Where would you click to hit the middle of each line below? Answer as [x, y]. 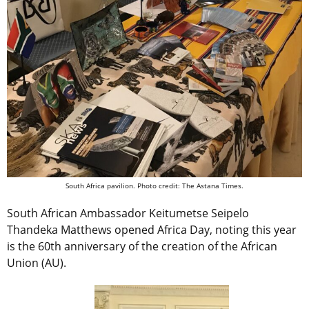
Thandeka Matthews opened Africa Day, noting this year [152, 229]
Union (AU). [37, 262]
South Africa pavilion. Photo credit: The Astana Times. [154, 185]
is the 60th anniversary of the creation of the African [142, 246]
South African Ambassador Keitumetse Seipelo [128, 213]
